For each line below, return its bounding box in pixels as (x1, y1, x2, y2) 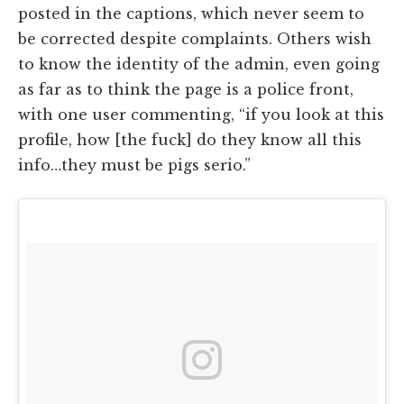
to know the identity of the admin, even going (18, 55, 380, 74)
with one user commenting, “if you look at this (18, 106, 384, 124)
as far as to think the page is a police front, (18, 80, 353, 99)
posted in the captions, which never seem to (18, 5, 364, 23)
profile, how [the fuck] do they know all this (18, 131, 362, 150)
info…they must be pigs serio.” (18, 156, 251, 175)
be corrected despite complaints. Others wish (18, 30, 372, 49)
